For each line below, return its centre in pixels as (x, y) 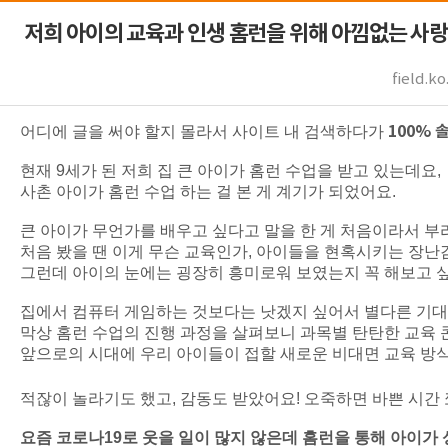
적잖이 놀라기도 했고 (96, 398)
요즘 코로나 (62, 437)
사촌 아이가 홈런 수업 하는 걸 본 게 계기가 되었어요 (206, 191)
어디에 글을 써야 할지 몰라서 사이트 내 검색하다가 (204, 131)
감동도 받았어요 (238, 398)
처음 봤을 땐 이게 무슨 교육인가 (134, 251)
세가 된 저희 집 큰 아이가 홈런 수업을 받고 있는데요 (251, 170)
